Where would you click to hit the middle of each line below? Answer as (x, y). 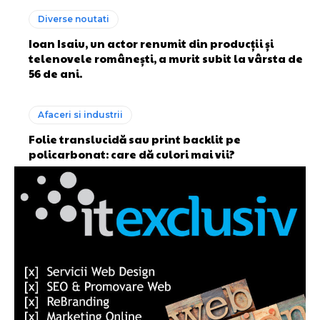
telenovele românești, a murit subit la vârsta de (166, 59)
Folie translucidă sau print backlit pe (135, 139)
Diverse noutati (74, 19)
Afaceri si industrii (80, 115)
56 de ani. (55, 74)
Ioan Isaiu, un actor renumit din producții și (151, 44)
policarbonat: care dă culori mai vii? (132, 154)
